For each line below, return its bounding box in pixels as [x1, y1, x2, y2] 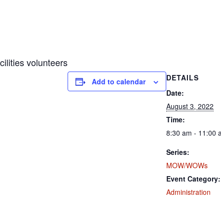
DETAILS [166, 73, 199, 82]
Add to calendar [92, 76, 146, 86]
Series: [166, 147, 189, 157]
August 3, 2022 [166, 101, 214, 111]
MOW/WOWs [166, 160, 208, 170]
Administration [166, 187, 211, 197]
